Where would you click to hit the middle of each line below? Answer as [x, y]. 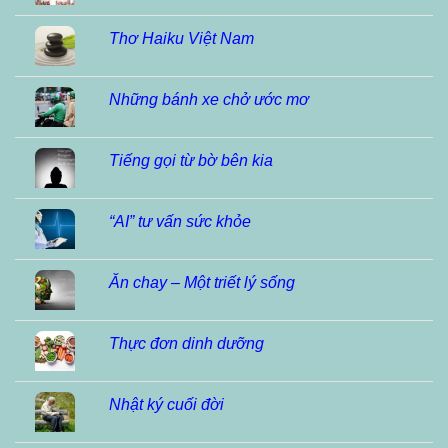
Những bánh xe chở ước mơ [209, 99]
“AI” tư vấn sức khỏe [180, 221]
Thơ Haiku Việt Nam [181, 38]
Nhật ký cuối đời [166, 404]
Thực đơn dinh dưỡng [186, 343]
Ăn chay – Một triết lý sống [202, 282]
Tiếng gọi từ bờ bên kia [191, 160]
